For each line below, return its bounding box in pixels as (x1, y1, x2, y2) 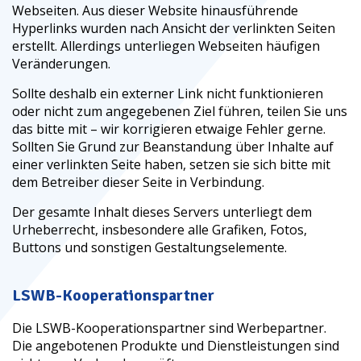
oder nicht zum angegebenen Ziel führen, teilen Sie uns (12, 102, 347, 120)
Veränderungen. (12, 55, 110, 73)
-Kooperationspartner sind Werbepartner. (71, 319, 326, 337)
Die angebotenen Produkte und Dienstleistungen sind (12, 337, 339, 355)
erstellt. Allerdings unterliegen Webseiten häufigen (12, 37, 320, 55)
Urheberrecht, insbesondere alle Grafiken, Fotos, (12, 221, 307, 239)
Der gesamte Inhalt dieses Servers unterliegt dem (12, 203, 312, 221)
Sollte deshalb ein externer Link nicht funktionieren (12, 85, 323, 102)
